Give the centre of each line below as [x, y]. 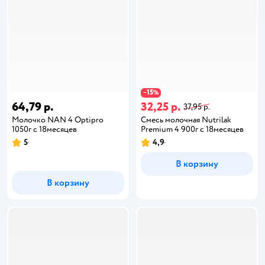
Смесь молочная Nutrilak [186, 120]
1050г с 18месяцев [44, 129]
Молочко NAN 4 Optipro [58, 120]
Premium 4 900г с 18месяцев [192, 129]
